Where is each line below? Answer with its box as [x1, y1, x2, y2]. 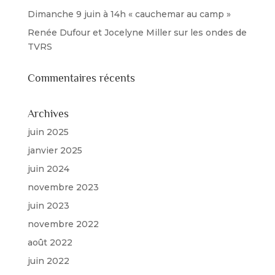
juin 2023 [27, 200, 69, 212]
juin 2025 [27, 126, 69, 138]
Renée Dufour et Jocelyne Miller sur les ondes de [27, 27, 247, 39]
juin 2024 [27, 163, 69, 175]
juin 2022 [27, 255, 69, 267]
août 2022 [27, 237, 72, 249]
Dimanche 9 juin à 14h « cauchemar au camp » [27, 9, 231, 20]
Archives [27, 107, 69, 120]
